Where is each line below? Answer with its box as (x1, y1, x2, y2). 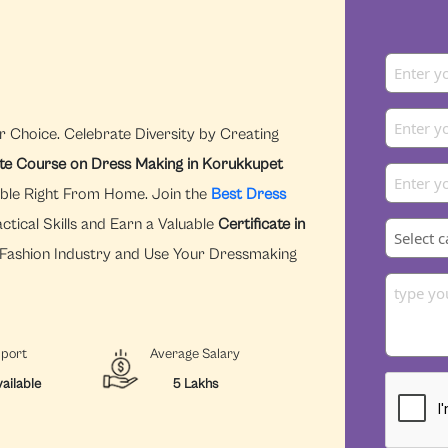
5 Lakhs (171, 375, 218, 392)
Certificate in (218, 214, 306, 233)
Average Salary (149, 345, 240, 362)
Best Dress (211, 184, 287, 203)
